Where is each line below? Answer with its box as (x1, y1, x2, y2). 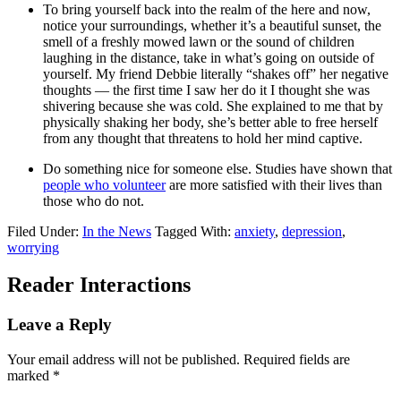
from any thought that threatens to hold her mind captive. (43, 130, 363, 146)
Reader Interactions (7, 273, 191, 297)
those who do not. (43, 192, 144, 209)
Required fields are (240, 352, 350, 368)
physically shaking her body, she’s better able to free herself (43, 114, 378, 130)
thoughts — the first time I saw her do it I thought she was (43, 81, 370, 98)
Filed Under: (7, 223, 82, 239)
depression (282, 223, 342, 239)
